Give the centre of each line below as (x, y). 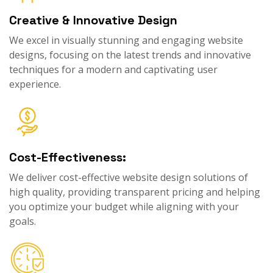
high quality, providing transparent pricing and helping (135, 192)
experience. (35, 84)
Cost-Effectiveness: (68, 158)
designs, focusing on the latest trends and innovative (130, 55)
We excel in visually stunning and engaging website (126, 41)
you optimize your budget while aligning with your (124, 207)
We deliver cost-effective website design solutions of (129, 178)
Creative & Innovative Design (93, 20)
